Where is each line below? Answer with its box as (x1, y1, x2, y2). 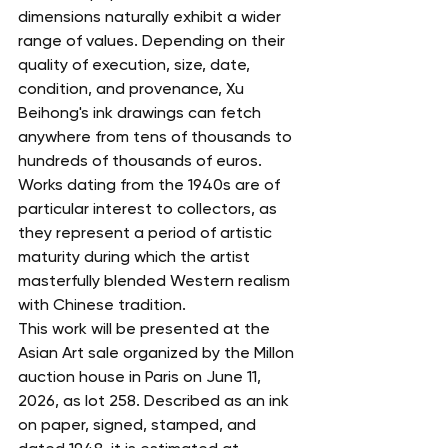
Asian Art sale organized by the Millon (18, 342, 298, 362)
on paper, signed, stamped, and (18, 414, 260, 434)
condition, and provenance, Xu (18, 78, 248, 98)
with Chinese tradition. (18, 294, 186, 314)
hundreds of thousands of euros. (18, 150, 266, 170)
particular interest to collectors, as (18, 198, 281, 218)
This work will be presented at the (18, 318, 274, 338)
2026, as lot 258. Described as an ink (18, 390, 293, 410)
